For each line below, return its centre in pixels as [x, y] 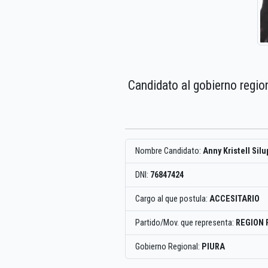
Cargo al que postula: [172, 199]
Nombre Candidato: [169, 151]
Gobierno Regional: [168, 246]
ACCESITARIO [234, 199]
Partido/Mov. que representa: [185, 223]
